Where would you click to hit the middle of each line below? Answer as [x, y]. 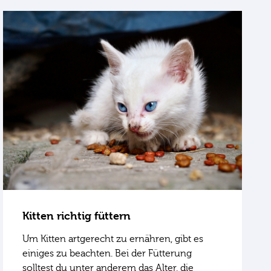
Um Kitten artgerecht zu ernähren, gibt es [113, 239]
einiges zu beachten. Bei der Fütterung [107, 254]
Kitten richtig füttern [77, 216]
